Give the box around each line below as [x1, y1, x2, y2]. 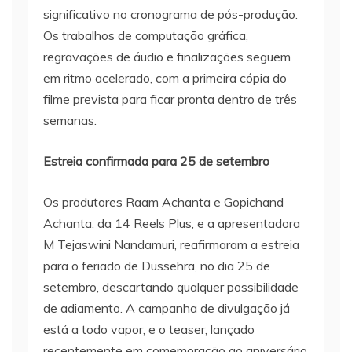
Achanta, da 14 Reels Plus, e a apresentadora [43, 214, 300, 231]
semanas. [43, 112, 97, 128]
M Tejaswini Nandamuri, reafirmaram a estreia [43, 236, 299, 252]
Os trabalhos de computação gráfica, [43, 27, 248, 43]
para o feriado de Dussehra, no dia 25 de [43, 257, 270, 273]
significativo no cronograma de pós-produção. [43, 5, 298, 22]
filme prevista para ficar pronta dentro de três [43, 90, 297, 107]
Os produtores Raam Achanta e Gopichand [43, 193, 284, 210]
